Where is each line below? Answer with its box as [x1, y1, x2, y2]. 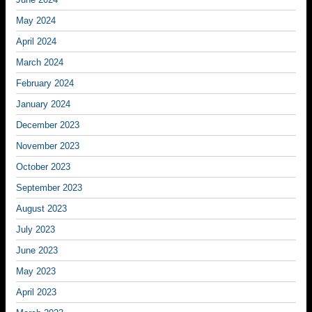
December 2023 [16, 120, 79, 130]
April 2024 [16, 36, 56, 47]
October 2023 [16, 162, 70, 172]
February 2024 [16, 78, 74, 88]
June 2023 [16, 245, 58, 256]
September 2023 [16, 182, 82, 193]
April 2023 [16, 287, 56, 297]
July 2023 [16, 224, 55, 235]
